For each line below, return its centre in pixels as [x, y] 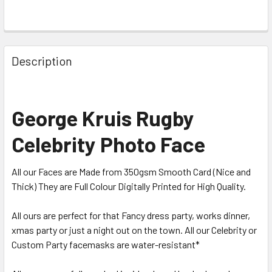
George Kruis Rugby [103, 117]
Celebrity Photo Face [108, 144]
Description [42, 60]
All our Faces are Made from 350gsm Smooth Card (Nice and [131, 171]
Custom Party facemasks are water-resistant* [107, 244]
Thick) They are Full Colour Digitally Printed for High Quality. [129, 186]
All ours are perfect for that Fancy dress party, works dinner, [131, 215]
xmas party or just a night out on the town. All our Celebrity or [134, 229]
